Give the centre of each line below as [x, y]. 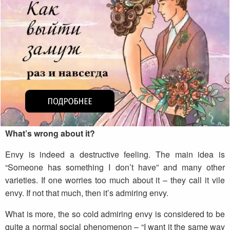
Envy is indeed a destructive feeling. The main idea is [115, 155]
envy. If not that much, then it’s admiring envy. [87, 193]
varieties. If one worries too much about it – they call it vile [115, 180]
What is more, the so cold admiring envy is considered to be [115, 214]
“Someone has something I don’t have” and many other [115, 167]
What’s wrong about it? [50, 133]
